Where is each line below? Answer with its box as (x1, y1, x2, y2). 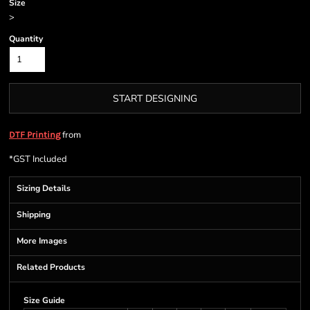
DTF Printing (9, 129, 60, 140)
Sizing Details (17, 183, 71, 194)
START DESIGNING (113, 92, 197, 106)
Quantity (9, 33, 43, 44)
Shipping (17, 209, 51, 220)
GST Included (13, 153, 67, 165)
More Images (17, 235, 67, 246)
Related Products (17, 262, 85, 273)
